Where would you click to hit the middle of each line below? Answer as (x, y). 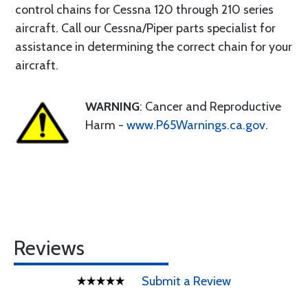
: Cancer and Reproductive (210, 107)
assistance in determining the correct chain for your (154, 47)
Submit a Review (186, 281)
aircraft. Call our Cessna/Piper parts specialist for (145, 28)
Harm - (106, 125)
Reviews (49, 248)
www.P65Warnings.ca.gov (196, 125)
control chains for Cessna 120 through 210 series (144, 10)
